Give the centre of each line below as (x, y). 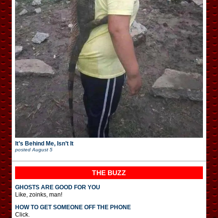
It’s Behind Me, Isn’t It (44, 144)
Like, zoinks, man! (39, 195)
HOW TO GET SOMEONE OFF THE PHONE (73, 207)
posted (24, 150)
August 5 (42, 150)
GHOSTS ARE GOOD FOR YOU (58, 187)
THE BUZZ (109, 173)
